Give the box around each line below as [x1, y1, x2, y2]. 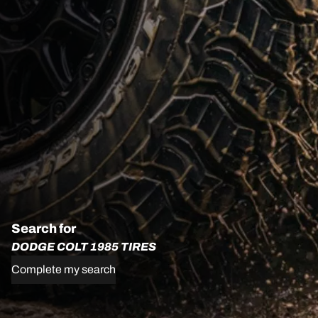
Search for [11, 221, 76, 236]
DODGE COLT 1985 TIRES [11, 241, 156, 253]
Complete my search [11, 263, 116, 276]
